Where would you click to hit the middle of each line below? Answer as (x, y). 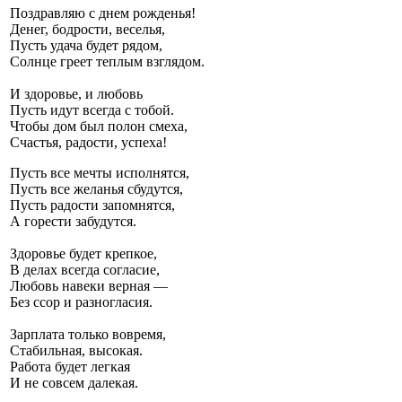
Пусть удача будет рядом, (86, 46)
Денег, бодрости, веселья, (87, 30)
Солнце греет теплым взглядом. (107, 62)
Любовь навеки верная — (89, 286)
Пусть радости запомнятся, (92, 205)
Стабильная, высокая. (76, 351)
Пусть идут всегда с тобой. (92, 110)
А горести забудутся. (73, 222)
